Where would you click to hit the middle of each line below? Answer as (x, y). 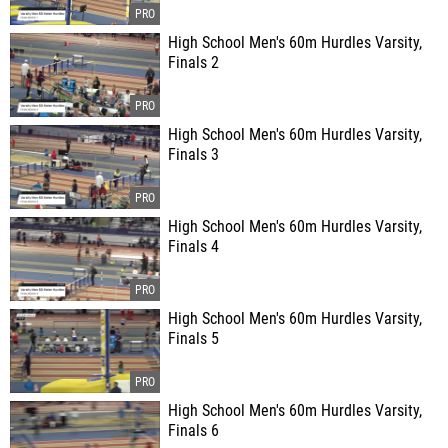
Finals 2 (193, 63)
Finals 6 (193, 431)
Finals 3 (193, 155)
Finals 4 (193, 247)
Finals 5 (193, 339)
